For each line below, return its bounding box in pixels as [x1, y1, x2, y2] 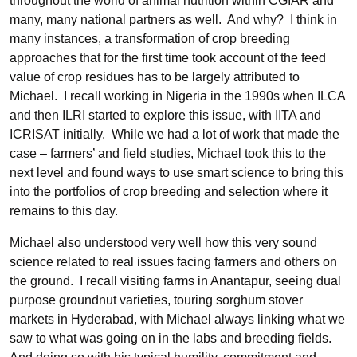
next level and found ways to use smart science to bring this [10, 166, 343, 179]
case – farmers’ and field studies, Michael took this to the [10, 147, 326, 160]
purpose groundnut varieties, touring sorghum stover [10, 293, 303, 307]
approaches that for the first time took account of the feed [10, 51, 326, 65]
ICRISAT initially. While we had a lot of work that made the [10, 127, 339, 141]
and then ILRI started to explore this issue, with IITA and [10, 108, 321, 122]
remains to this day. [10, 204, 118, 218]
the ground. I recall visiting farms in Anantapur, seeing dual [10, 274, 341, 288]
